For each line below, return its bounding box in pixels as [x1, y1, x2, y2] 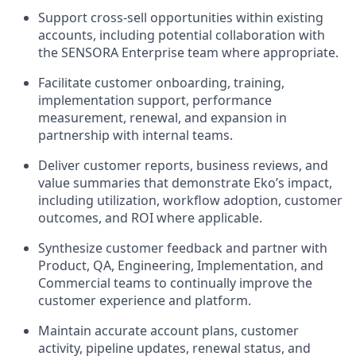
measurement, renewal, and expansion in [38, 108, 287, 126]
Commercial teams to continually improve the [38, 273, 312, 292]
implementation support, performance [38, 91, 272, 109]
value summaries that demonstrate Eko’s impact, [38, 173, 332, 192]
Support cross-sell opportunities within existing [38, 8, 323, 26]
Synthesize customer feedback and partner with [38, 238, 327, 257]
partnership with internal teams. [38, 126, 233, 144]
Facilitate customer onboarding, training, [38, 73, 284, 91]
